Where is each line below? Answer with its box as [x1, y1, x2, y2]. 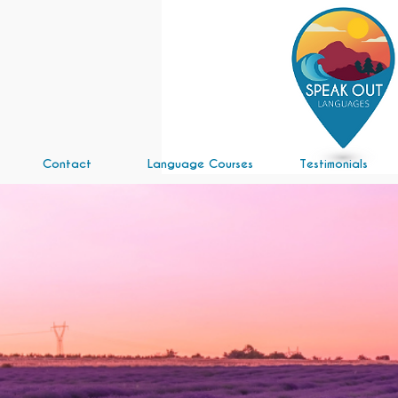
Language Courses [147, 156, 253, 171]
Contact [42, 156, 92, 171]
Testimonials [298, 156, 368, 171]
